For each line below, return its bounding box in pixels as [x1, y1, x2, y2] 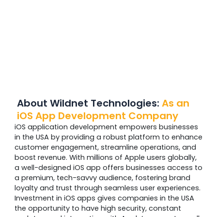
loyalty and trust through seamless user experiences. [15, 183, 201, 193]
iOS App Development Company [17, 109, 178, 123]
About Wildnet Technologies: [17, 96, 159, 110]
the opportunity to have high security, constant [15, 203, 181, 214]
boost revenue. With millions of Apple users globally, [15, 153, 197, 163]
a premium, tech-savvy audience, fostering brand [15, 173, 190, 183]
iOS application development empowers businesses [15, 122, 198, 132]
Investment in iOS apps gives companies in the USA [15, 193, 194, 203]
